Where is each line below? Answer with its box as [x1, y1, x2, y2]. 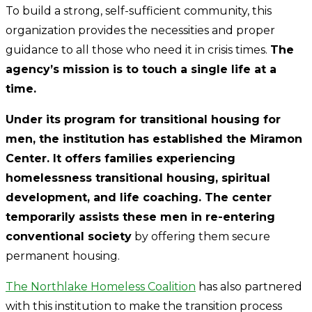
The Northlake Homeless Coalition [6, 279, 196, 293]
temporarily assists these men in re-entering [6, 210, 275, 224]
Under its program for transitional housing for [6, 112, 281, 126]
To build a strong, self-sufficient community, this [6, 3, 272, 17]
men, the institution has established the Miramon [6, 132, 302, 146]
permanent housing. [6, 249, 120, 263]
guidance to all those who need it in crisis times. [6, 42, 270, 56]
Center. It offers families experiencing [6, 151, 235, 165]
